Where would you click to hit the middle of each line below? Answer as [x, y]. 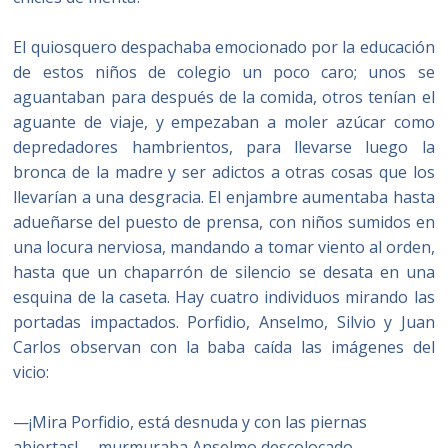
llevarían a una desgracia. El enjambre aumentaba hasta [224, 197]
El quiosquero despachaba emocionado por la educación [224, 47]
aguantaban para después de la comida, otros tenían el [224, 97]
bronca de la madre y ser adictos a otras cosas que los [224, 172]
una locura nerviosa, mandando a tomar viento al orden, [224, 247]
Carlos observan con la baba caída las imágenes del [224, 347]
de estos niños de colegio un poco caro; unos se [224, 72]
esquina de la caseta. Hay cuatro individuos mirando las [224, 297]
